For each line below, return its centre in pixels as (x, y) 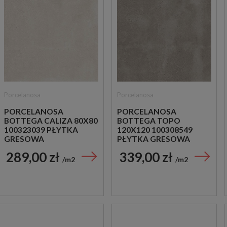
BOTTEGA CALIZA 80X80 (51, 120)
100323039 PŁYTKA (41, 129)
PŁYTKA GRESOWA (154, 139)
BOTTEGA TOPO (149, 120)
